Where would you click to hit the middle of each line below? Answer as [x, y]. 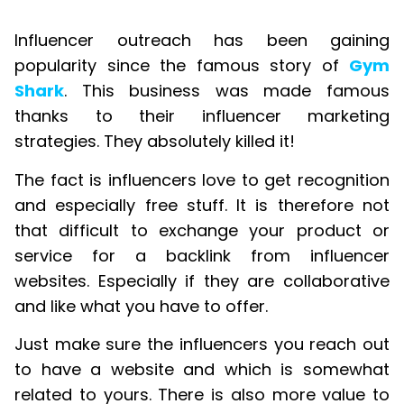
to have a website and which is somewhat [202, 370]
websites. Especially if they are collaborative [202, 280]
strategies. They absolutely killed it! [155, 142]
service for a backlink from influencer [202, 255]
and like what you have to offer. [141, 306]
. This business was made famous [227, 91]
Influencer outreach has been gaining [202, 41]
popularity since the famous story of [182, 66]
